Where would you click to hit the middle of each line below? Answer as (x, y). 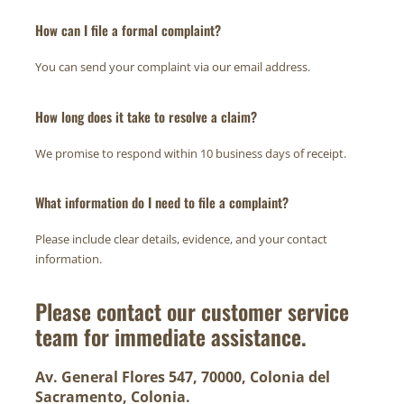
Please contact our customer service (192, 312)
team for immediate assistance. (170, 337)
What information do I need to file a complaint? (161, 202)
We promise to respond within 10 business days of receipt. (190, 153)
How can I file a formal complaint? (128, 30)
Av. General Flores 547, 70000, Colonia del (182, 377)
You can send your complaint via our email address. (172, 67)
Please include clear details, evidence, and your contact (181, 239)
